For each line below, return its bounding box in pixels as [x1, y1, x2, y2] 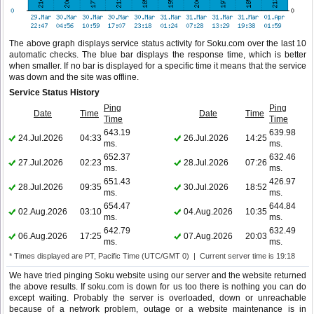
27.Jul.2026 [18, 158, 63, 168]
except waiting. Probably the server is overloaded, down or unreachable [9, 293, 306, 303]
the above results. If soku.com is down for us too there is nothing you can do [9, 282, 306, 292]
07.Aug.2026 [184, 231, 233, 242]
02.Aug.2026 [18, 207, 67, 217]
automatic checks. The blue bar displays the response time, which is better [9, 50, 306, 60]
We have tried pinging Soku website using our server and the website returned [9, 271, 306, 281]
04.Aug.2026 [184, 207, 233, 217]
